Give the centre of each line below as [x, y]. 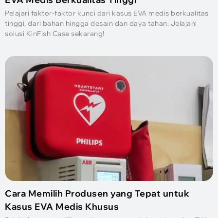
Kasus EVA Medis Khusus [62, 206]
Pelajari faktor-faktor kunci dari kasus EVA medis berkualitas [107, 13]
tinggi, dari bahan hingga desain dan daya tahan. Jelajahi [101, 24]
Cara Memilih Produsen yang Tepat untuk [97, 193]
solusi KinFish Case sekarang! [55, 34]
